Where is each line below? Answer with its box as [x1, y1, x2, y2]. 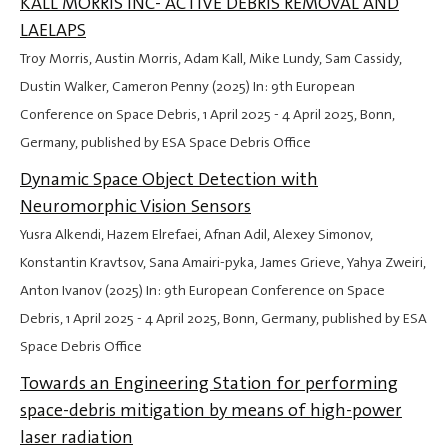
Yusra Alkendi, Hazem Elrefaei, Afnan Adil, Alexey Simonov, [20, 225, 373, 245]
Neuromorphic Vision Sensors [20, 194, 251, 219]
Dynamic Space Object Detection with [20, 167, 318, 192]
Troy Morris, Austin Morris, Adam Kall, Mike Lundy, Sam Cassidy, [20, 49, 402, 69]
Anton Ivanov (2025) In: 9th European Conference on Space [20, 281, 385, 301]
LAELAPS [20, 18, 86, 43]
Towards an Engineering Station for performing [20, 371, 398, 396]
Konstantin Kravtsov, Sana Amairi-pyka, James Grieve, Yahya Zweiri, [20, 253, 426, 273]
